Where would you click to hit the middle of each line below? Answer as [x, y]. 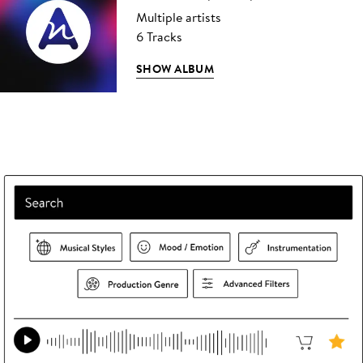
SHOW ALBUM [175, 69]
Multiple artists [179, 17]
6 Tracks [159, 36]
